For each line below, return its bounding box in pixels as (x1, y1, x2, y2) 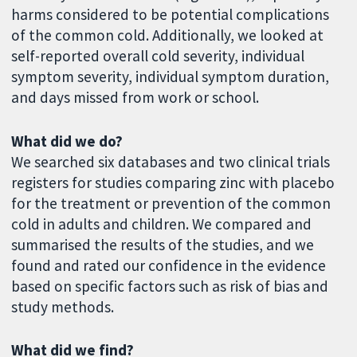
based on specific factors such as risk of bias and (11, 276, 329, 296)
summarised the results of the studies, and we (11, 234, 315, 254)
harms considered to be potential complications (11, 4, 330, 24)
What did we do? (11, 131, 124, 151)
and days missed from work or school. (11, 87, 260, 107)
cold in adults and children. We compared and (11, 214, 312, 233)
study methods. (11, 296, 115, 316)
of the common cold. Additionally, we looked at (11, 25, 324, 45)
